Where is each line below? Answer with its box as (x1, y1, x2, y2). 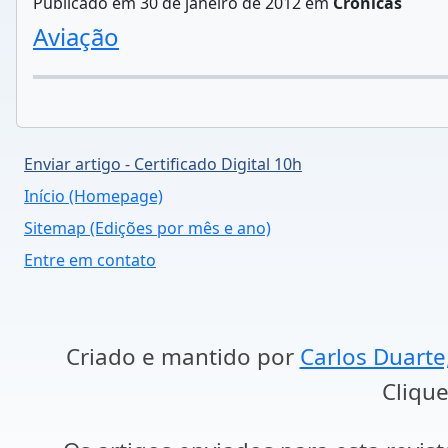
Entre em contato (24, 249, 156, 271)
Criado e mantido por (65, 341, 300, 372)
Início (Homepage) (24, 185, 163, 207)
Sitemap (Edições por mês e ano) (24, 217, 271, 239)
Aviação (33, 20, 119, 53)
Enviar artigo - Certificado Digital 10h (24, 153, 302, 175)
